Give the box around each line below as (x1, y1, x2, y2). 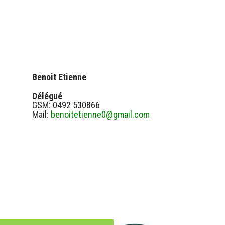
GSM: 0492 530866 (32, 99, 100, 110)
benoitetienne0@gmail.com (51, 108, 150, 120)
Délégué (32, 90, 62, 101)
